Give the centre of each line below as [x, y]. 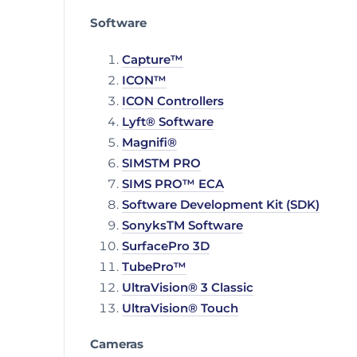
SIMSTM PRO [161, 163]
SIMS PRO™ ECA [173, 184]
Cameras [117, 345]
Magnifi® [149, 142]
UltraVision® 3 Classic [188, 287]
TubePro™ [154, 267]
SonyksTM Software [182, 225]
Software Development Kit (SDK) [221, 204]
